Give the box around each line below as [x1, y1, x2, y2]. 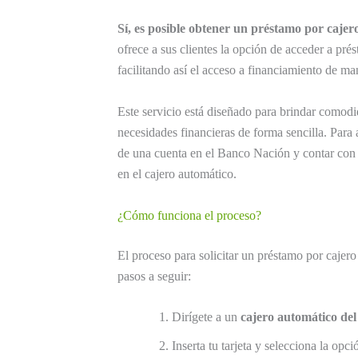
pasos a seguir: [117, 268, 191, 283]
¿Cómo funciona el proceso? [117, 208, 261, 222]
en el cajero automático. [117, 167, 237, 181]
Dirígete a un [172, 310, 241, 324]
